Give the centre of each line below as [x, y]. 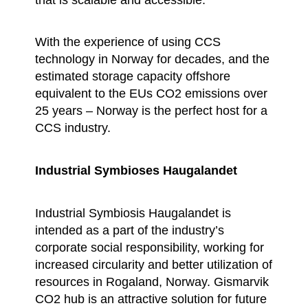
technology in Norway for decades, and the [153, 59]
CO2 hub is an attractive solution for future [151, 298]
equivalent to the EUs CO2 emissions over [152, 93]
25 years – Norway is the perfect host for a [152, 111]
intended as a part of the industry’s [130, 230]
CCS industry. [73, 128]
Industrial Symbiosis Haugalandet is [133, 212]
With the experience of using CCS [128, 42]
